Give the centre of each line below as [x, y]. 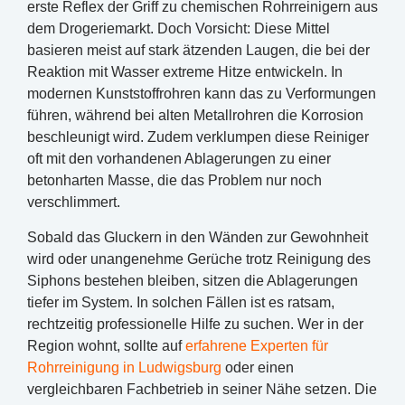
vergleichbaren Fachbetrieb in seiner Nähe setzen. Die [202, 389]
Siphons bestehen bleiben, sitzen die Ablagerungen [193, 280]
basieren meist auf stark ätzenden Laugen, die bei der [198, 51]
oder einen [258, 367]
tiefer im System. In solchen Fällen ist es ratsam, [181, 302]
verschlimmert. [74, 202]
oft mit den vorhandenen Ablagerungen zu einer [179, 159]
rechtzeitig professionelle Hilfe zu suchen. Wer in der [195, 324]
